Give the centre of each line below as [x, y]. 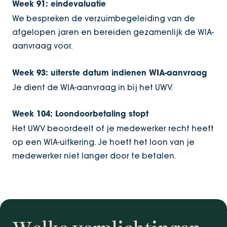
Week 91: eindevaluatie [59, 5]
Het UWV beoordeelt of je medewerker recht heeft [113, 129]
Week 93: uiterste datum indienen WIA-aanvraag [110, 73]
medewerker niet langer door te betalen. [94, 156]
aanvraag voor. [43, 46]
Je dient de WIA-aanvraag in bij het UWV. [93, 87]
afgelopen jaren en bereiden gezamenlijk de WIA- [113, 32]
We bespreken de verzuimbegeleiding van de [104, 19]
